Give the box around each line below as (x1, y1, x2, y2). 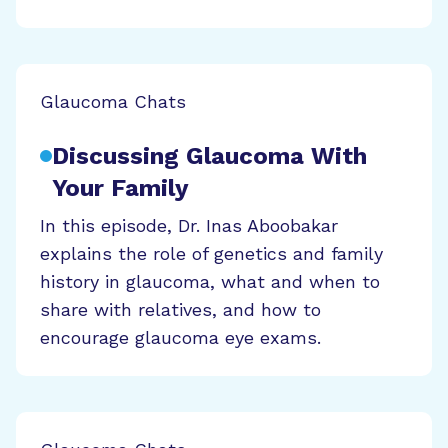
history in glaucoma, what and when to (40, 271, 380, 292)
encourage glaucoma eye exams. (40, 327, 321, 348)
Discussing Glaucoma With (52, 142, 367, 170)
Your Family (52, 174, 189, 202)
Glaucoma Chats (40, 91, 186, 112)
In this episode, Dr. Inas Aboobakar (40, 215, 338, 236)
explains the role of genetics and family (40, 243, 383, 264)
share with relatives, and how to (40, 299, 321, 320)
